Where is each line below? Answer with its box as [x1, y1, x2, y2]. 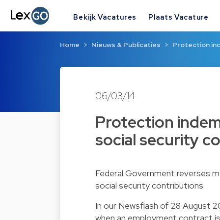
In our [95, 200, 118, 212]
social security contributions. [95, 180, 205, 192]
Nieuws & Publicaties [91, 40, 161, 50]
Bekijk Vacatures [73, 12, 137, 22]
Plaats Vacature [148, 12, 209, 22]
